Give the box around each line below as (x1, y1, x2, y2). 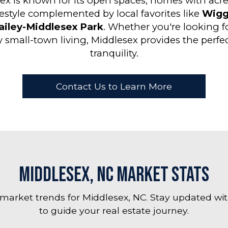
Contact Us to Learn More (56, 81, 172, 92)
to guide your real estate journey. (39, 205, 189, 216)
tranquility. (90, 47, 138, 59)
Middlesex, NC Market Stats (19, 163, 209, 187)
